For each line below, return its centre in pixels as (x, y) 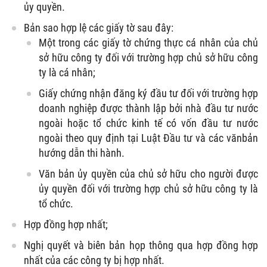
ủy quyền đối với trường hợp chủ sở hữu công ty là (148, 188)
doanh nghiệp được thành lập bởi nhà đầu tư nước (148, 108)
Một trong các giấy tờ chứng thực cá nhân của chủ (148, 42)
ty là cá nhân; (67, 72)
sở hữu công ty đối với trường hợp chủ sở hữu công (148, 57)
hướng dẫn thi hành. (82, 153)
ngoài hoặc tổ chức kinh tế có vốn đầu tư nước (148, 123)
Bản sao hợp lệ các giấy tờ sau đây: (99, 27)
